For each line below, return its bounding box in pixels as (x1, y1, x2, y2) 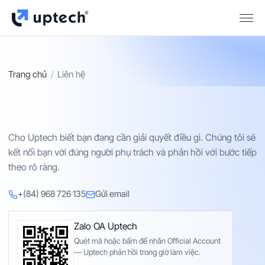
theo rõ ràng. (8, 161, 60, 173)
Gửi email (95, 189, 130, 199)
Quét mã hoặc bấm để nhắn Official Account (74, 236, 221, 245)
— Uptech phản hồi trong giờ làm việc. (74, 247, 201, 257)
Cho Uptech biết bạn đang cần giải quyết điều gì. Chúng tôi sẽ (8, 132, 256, 143)
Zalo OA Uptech (74, 221, 137, 232)
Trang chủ (8, 69, 47, 80)
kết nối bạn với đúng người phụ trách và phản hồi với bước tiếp (8, 147, 257, 158)
